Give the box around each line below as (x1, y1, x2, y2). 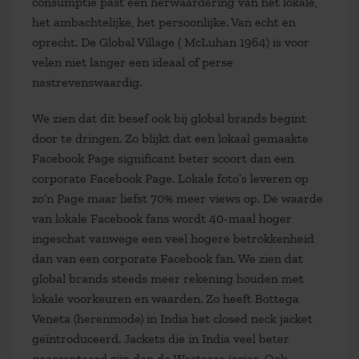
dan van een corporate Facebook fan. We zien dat (32, 251, 303, 266)
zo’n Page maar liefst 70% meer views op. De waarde (32, 191, 323, 206)
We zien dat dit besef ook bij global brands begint (32, 111, 306, 126)
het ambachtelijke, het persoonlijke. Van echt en (32, 14, 296, 30)
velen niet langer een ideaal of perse (32, 54, 233, 70)
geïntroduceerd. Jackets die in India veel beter (32, 331, 289, 346)
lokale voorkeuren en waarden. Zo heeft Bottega (32, 291, 299, 306)
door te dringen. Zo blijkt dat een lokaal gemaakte (32, 131, 309, 146)
